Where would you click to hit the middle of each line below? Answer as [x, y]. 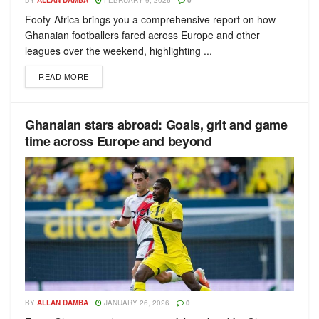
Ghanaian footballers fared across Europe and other [142, 35]
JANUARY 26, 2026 [136, 303]
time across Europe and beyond [119, 141]
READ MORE [64, 76]
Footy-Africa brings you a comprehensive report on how [150, 19]
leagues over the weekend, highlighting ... [119, 51]
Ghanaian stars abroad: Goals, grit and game [156, 125]
